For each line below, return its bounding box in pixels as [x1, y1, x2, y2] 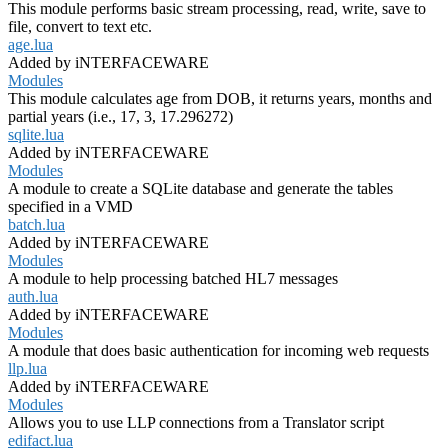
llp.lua [8, 360, 47, 378]
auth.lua [8, 288, 58, 306]
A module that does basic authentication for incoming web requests [8, 342, 429, 360]
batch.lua [8, 216, 65, 234]
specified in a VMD [8, 198, 133, 216]
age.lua [8, 36, 53, 54]
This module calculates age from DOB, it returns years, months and [8, 90, 432, 108]
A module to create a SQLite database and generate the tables [8, 180, 393, 198]
